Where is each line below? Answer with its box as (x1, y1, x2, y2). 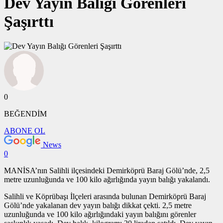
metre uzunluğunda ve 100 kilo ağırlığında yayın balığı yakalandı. (4, 175, 210, 184)
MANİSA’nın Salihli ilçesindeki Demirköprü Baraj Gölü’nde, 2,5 (4, 166, 210, 175)
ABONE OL (4, 126, 45, 135)
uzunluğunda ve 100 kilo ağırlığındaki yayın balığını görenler (4, 210, 196, 219)
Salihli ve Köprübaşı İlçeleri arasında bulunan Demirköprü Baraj (4, 192, 206, 201)
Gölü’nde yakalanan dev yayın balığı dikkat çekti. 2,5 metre (4, 201, 192, 210)
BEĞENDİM (4, 109, 47, 118)
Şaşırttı (4, 12, 54, 31)
